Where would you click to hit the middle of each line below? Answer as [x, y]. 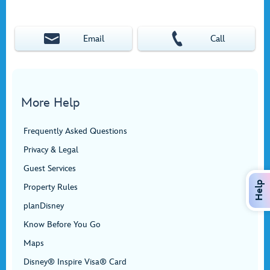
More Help [50, 103]
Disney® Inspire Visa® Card [75, 262]
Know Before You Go [62, 224]
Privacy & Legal [51, 150]
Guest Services [50, 168]
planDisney [44, 206]
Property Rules [51, 187]
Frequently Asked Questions [75, 131]
